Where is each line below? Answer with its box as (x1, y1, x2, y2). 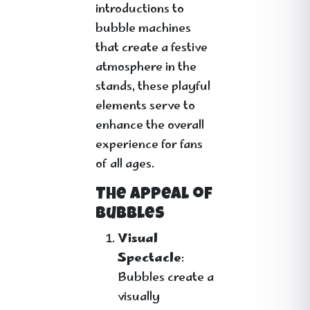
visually (118, 287, 160, 308)
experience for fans (95, 135, 203, 156)
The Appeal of (95, 187, 212, 203)
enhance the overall (95, 116, 204, 136)
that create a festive (95, 38, 208, 59)
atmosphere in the (95, 57, 197, 78)
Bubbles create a (118, 268, 214, 289)
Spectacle (118, 248, 181, 269)
